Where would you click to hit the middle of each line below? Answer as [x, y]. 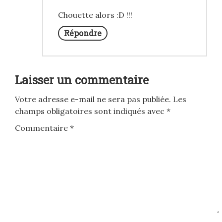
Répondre [83, 33]
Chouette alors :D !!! [95, 15]
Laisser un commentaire [82, 80]
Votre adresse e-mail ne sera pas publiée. [93, 99]
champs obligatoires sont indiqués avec [91, 111]
